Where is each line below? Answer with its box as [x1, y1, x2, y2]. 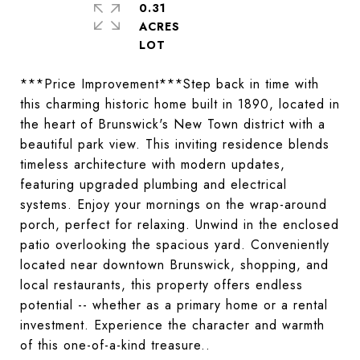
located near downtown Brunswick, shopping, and [20, 256, 329, 274]
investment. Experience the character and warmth [20, 316, 325, 334]
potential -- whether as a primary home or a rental [20, 296, 328, 314]
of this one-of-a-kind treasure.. [20, 336, 211, 354]
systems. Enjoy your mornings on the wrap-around [20, 195, 327, 214]
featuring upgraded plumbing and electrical [20, 175, 287, 194]
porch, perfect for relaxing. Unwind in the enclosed [20, 215, 339, 234]
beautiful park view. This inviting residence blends [20, 135, 329, 153]
